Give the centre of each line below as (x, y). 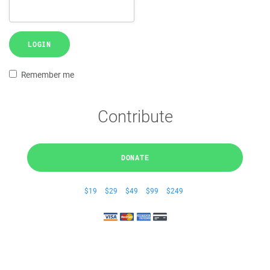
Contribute (135, 116)
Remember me (48, 75)
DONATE (135, 157)
